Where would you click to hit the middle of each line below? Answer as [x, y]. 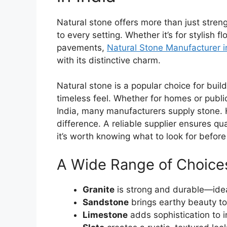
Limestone [105, 215]
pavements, [82, 47]
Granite [99, 189]
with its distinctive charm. [109, 60]
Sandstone [106, 202]
